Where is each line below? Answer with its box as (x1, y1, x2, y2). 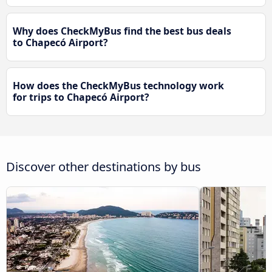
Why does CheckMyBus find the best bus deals (13, 24, 231, 38)
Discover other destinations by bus (6, 157, 201, 175)
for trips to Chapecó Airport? (13, 90, 149, 104)
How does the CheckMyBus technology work (13, 79, 224, 93)
